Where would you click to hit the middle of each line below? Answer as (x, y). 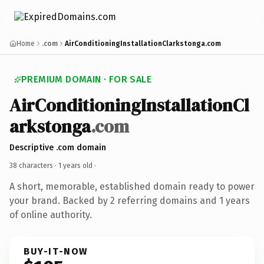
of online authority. (51, 214)
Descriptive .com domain (58, 147)
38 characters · (34, 165)
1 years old (75, 165)
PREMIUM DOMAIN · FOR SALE (86, 79)
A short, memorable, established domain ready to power (132, 186)
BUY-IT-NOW (56, 251)
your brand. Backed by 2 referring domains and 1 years (130, 200)
